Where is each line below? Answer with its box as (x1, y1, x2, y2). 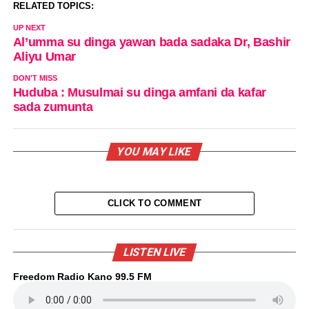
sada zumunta (12, 99, 93, 114)
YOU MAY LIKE (116, 144, 194, 158)
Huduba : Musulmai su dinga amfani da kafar (12, 85, 266, 99)
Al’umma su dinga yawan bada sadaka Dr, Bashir (12, 34, 290, 49)
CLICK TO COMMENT (107, 197, 202, 208)
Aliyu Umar (12, 49, 77, 63)
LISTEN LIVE (121, 245, 188, 259)
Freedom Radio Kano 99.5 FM (12, 270, 152, 282)
